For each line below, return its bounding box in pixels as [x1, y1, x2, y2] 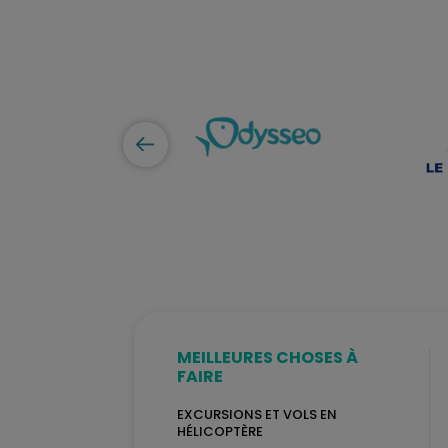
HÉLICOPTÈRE [177, 421, 264, 441]
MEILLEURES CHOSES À [177, 345, 359, 369]
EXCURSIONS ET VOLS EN [177, 404, 338, 424]
